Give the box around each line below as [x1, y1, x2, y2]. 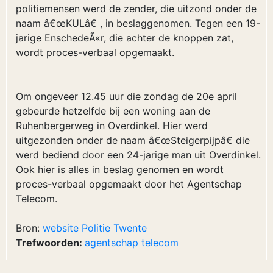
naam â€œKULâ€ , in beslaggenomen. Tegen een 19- [16, 17, 260, 29]
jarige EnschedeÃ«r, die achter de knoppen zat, [16, 32, 233, 44]
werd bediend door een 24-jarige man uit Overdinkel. [16, 149, 261, 161]
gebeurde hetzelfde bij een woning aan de [16, 105, 210, 117]
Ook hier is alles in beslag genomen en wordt [16, 163, 224, 175]
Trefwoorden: [16, 236, 85, 249]
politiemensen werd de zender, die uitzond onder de [16, 2, 257, 15]
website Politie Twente [43, 222, 147, 234]
